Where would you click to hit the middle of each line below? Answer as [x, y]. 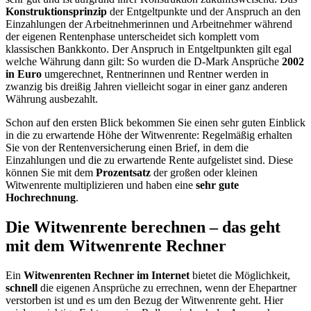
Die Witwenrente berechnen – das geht [143, 227]
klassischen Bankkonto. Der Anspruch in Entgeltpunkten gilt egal [149, 49]
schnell [22, 287]
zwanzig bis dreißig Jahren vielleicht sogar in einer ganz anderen [146, 86]
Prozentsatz [123, 172]
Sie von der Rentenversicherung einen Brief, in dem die [127, 147]
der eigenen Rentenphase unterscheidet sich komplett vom [132, 36]
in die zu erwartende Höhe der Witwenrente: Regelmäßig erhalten [149, 135]
